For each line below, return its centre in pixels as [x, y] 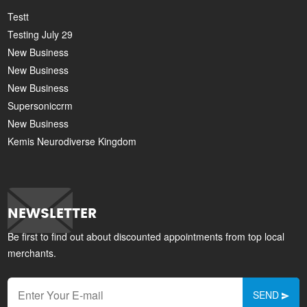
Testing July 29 [40, 34]
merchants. [32, 253]
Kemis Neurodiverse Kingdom [72, 141]
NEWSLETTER [52, 214]
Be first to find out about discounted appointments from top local [146, 236]
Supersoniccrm [40, 106]
